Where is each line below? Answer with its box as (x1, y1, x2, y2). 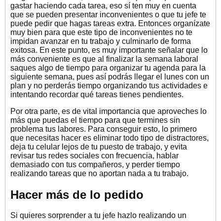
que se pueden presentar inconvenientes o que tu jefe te (10, 10, 206, 19)
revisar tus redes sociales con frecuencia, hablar (10, 151, 179, 160)
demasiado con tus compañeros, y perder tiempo (10, 160, 180, 169)
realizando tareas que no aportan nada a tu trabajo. (10, 169, 188, 178)
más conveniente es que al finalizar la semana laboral (10, 54, 198, 63)
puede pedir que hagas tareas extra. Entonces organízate (10, 19, 210, 28)
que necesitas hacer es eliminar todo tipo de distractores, (10, 133, 209, 142)
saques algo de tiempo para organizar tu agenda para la (10, 63, 206, 72)
